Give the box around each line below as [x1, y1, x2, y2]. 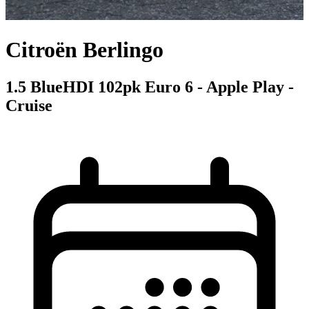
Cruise [6, 96, 52, 114]
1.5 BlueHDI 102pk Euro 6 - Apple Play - [6, 77, 294, 96]
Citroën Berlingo [6, 37, 163, 63]
